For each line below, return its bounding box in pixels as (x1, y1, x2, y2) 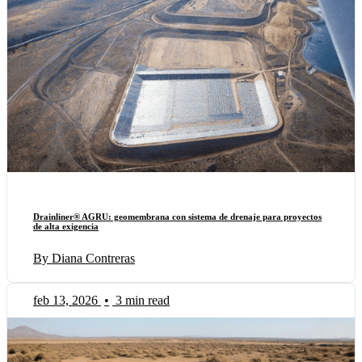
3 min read (116, 293, 170, 307)
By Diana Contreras (33, 250, 135, 265)
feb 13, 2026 (33, 293, 98, 307)
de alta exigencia (33, 221, 99, 231)
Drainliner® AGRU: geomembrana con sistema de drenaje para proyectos (33, 211, 322, 221)
